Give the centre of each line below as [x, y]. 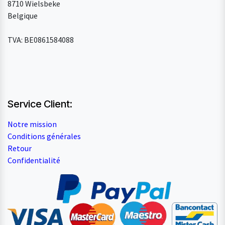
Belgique [23, 15]
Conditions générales [44, 136]
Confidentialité [34, 160]
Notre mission [32, 124]
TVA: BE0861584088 [41, 39]
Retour [20, 148]
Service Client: [40, 104]
